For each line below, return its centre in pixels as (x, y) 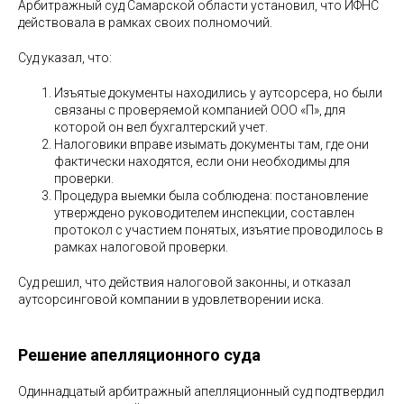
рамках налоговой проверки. (141, 247)
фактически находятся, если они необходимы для (202, 161)
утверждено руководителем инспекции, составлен (204, 212)
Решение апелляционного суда (139, 354)
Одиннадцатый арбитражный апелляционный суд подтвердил (201, 391)
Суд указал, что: (65, 57)
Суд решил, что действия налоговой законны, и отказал (184, 282)
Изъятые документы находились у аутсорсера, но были (218, 92)
